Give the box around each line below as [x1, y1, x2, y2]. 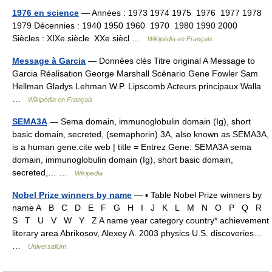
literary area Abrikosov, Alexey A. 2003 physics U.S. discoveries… [12, 228, 262, 238]
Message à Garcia [12, 56, 86, 66]
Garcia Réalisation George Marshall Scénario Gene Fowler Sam [12, 69, 258, 78]
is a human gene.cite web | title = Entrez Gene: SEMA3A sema [12, 142, 251, 152]
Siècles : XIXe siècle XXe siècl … [12, 33, 148, 43]
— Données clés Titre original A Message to [86, 56, 255, 66]
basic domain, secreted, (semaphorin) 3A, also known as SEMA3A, [12, 129, 269, 139]
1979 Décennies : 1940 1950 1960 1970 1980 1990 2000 [12, 21, 237, 30]
